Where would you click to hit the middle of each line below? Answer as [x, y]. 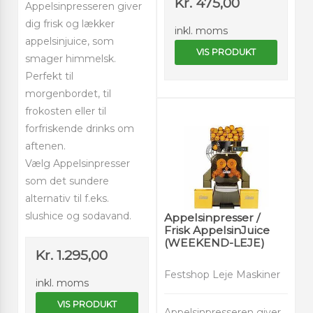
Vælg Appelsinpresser [78, 164]
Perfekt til [49, 77]
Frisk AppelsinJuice [217, 230]
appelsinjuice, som [70, 42]
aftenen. [45, 146]
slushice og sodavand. [78, 216]
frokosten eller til [66, 111]
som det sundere [67, 181]
